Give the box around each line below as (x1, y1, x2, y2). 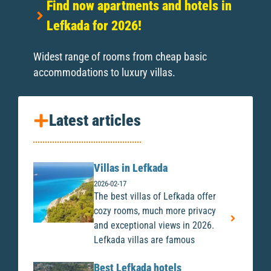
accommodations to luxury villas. (33, 66, 175, 79)
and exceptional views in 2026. (94, 220, 214, 232)
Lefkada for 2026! (47, 17, 142, 33)
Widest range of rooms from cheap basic (33, 50, 207, 63)
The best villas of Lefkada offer (94, 191, 216, 203)
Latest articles (48, 111, 141, 130)
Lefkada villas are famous (94, 234, 195, 246)
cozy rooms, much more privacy (94, 205, 216, 217)
